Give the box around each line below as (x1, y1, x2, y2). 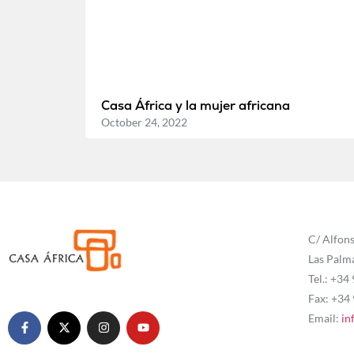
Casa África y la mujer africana (100, 96, 290, 114)
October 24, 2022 (100, 115, 187, 129)
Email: (307, 311, 341, 325)
